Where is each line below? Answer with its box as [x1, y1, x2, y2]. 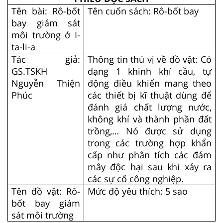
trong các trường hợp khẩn [88, 137, 212, 149]
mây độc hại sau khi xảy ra [88, 161, 212, 173]
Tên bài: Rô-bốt [11, 5, 80, 17]
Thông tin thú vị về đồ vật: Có [88, 53, 212, 66]
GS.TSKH [11, 65, 48, 78]
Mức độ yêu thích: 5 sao [88, 185, 188, 198]
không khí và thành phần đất [88, 113, 212, 125]
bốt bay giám [11, 197, 80, 210]
